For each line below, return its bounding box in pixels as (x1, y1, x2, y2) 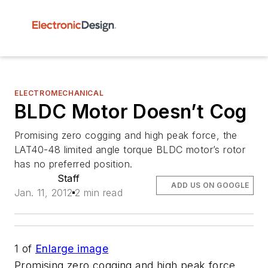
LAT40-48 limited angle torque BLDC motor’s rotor (14, 144, 246, 156)
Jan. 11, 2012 (14, 187, 73, 199)
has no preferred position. (14, 158, 133, 170)
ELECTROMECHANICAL (14, 89, 104, 98)
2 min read (75, 187, 123, 199)
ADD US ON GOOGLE (171, 181, 249, 190)
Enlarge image (35, 242, 109, 255)
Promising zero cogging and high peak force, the (14, 129, 237, 141)
